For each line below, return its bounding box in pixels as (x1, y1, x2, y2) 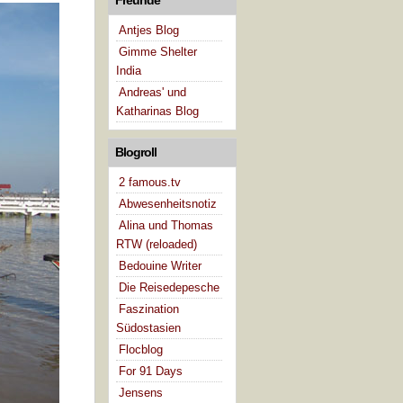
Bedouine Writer (119, 258, 202, 273)
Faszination (119, 301, 180, 316)
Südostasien (116, 320, 182, 335)
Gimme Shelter (119, 44, 198, 58)
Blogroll (115, 144, 157, 159)
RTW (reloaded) (116, 237, 198, 251)
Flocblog (119, 342, 164, 356)
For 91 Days (119, 363, 184, 378)
